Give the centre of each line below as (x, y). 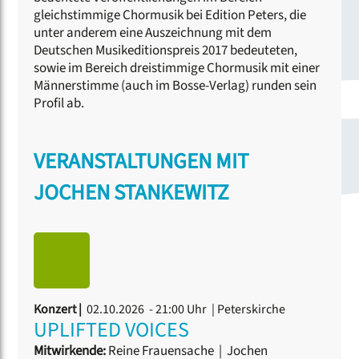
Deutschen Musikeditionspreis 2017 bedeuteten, (166, 51)
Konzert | (59, 310)
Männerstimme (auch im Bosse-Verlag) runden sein (175, 86)
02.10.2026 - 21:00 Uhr (147, 310)
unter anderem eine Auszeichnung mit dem (153, 33)
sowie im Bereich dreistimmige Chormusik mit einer (177, 69)
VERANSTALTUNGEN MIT (141, 162)
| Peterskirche (248, 310)
